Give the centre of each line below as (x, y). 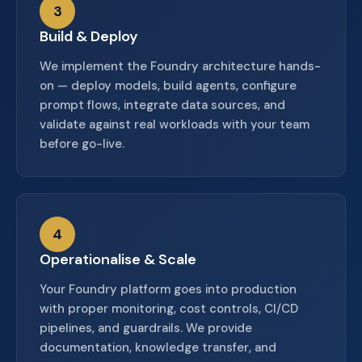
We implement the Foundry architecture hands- (180, 66)
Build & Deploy (89, 36)
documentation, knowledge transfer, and (158, 347)
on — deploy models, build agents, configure (168, 86)
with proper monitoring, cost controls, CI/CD (169, 309)
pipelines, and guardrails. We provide (146, 328)
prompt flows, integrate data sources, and (162, 105)
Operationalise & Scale (118, 259)
